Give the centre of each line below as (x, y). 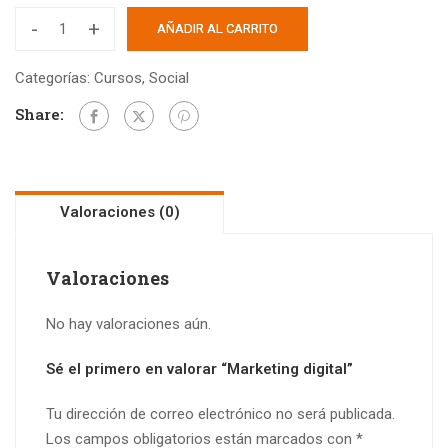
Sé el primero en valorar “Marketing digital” (199, 369)
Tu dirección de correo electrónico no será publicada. (220, 414)
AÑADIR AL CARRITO (217, 28)
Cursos (118, 78)
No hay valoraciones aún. (128, 324)
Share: (39, 113)
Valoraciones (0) (119, 212)
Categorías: (54, 78)
